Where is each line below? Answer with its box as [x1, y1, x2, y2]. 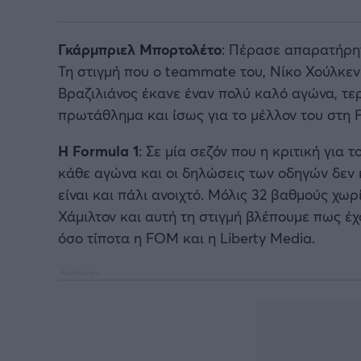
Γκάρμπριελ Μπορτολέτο [58, 39, 222, 59]
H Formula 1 [58, 140, 139, 160]
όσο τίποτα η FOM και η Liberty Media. [58, 227, 315, 247]
